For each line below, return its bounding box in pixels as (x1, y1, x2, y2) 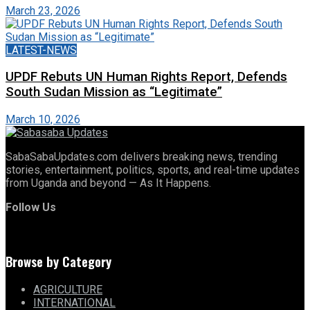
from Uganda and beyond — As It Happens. (6, 176, 211, 190)
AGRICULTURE (33, 283, 102, 297)
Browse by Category (6, 251, 111, 271)
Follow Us (6, 200, 56, 214)
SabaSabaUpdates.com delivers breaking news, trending (6, 149, 277, 163)
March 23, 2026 (6, 3, 80, 17)
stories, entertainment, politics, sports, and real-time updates (6, 163, 300, 176)
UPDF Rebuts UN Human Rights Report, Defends (6, 69, 287, 85)
